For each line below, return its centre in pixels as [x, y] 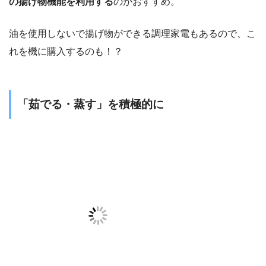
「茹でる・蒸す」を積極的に [91, 104]
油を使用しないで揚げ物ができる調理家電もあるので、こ [132, 33]
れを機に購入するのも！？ [66, 51]
